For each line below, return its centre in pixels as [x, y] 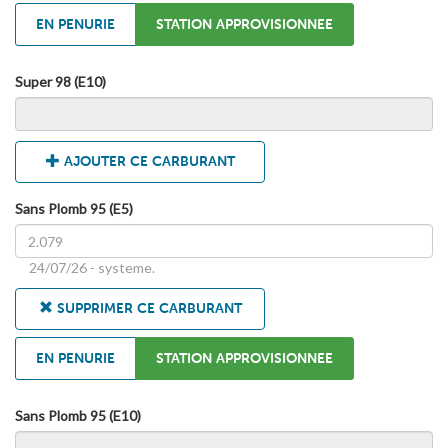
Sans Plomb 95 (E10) [78, 416]
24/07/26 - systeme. [92, 268]
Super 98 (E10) [60, 82]
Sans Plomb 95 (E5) [74, 209]
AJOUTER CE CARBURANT [147, 162]
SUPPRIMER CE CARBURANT [147, 309]
